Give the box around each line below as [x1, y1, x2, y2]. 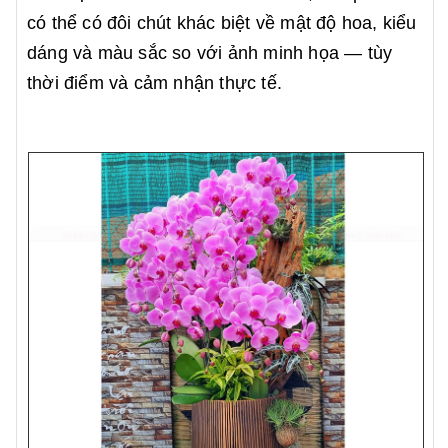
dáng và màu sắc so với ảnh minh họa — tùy [27, 43, 393, 64]
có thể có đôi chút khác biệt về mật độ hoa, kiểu [27, 13, 417, 34]
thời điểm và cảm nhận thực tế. [27, 73, 282, 94]
